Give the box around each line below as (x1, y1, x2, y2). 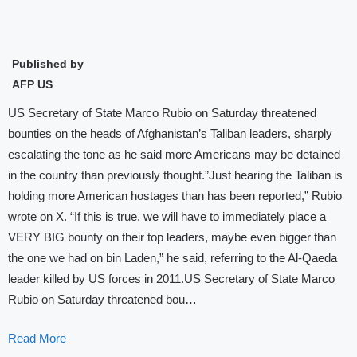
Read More (8, 331, 66, 345)
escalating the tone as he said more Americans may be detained (8, 147, 340, 161)
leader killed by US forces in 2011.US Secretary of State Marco (8, 272, 335, 285)
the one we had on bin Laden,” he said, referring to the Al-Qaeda (8, 251, 337, 265)
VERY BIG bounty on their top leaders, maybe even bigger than (8, 230, 336, 244)
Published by (12, 57, 84, 70)
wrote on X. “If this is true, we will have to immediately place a (8, 210, 326, 223)
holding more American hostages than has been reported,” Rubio (8, 189, 342, 202)
